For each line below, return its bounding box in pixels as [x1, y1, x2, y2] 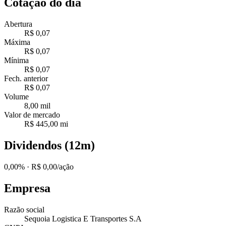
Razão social [4, 205, 44, 214]
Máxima [4, 37, 30, 46]
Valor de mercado [4, 110, 60, 119]
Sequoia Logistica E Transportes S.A [24, 214, 142, 223]
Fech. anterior [4, 74, 48, 83]
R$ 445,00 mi [24, 119, 68, 128]
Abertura [4, 19, 32, 28]
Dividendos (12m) [4, 138, 95, 152]
